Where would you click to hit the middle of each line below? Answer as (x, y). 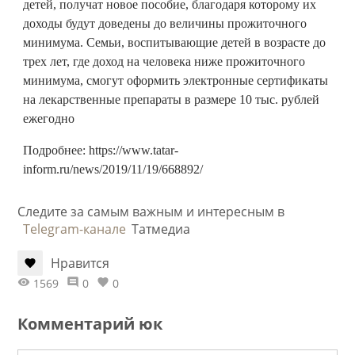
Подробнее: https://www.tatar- (101, 150)
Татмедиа (161, 229)
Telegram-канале (74, 229)
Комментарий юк (90, 323)
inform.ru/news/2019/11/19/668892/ (113, 169)
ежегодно (49, 118)
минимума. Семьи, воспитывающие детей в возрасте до (174, 42)
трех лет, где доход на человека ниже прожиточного (164, 61)
